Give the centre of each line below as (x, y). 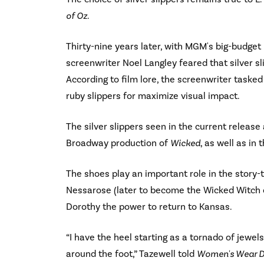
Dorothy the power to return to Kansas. (149, 206)
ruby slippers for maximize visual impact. (153, 95)
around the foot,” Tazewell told (131, 253)
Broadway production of (118, 143)
